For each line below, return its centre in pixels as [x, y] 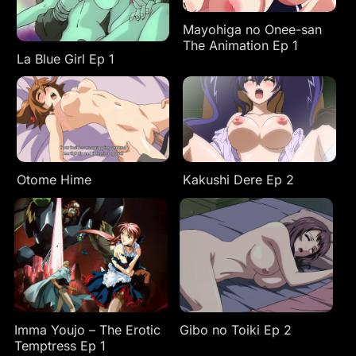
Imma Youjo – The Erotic [88, 330]
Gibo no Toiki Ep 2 [235, 330]
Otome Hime [54, 180]
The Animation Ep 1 [241, 46]
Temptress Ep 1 [60, 346]
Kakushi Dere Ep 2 [239, 180]
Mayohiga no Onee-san [253, 30]
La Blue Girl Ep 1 [65, 58]
